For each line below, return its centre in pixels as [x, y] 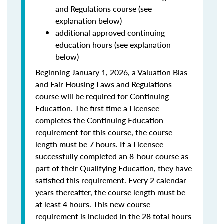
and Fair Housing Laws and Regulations [104, 84]
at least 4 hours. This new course [93, 204]
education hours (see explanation [113, 45]
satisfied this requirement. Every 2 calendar [111, 180]
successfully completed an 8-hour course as [112, 156]
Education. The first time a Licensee [97, 108]
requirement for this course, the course [104, 132]
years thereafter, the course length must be [110, 192]
